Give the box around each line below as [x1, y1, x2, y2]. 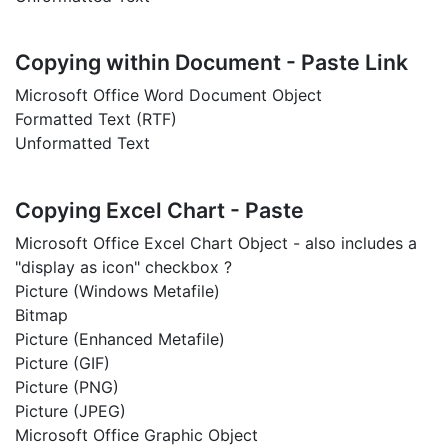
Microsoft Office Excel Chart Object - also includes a [15, 232, 417, 253]
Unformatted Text [15, 133, 150, 154]
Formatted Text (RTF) [15, 109, 177, 130]
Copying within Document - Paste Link [15, 49, 408, 76]
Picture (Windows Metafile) [15, 280, 220, 301]
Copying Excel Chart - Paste [15, 196, 304, 223]
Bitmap [15, 304, 68, 325]
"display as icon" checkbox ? [15, 256, 232, 277]
